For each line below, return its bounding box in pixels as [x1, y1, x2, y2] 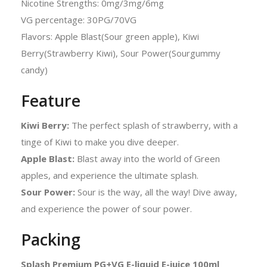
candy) [21, 63, 48, 76]
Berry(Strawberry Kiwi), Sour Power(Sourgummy [21, 46, 221, 59]
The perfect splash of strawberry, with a [72, 119, 238, 131]
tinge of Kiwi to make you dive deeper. [21, 135, 179, 148]
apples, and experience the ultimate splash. [21, 169, 198, 181]
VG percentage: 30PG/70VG [21, 13, 136, 26]
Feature [21, 89, 80, 111]
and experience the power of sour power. [21, 202, 192, 215]
